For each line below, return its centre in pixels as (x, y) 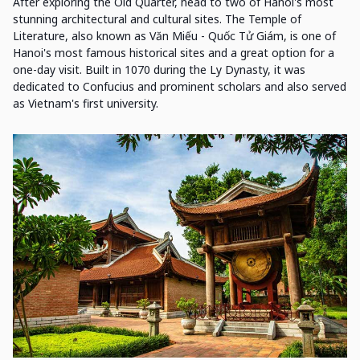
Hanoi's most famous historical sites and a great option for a (174, 53)
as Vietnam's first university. (86, 104)
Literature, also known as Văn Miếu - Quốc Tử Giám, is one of (174, 36)
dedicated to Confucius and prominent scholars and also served (180, 87)
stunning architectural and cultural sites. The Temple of (157, 19)
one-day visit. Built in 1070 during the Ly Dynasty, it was (159, 70)
